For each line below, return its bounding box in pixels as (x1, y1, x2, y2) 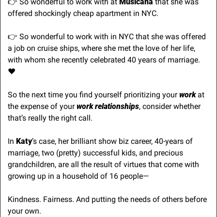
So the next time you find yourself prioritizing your (8, 90, 179, 99)
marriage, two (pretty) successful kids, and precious (8, 148, 183, 157)
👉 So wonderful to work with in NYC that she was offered (8, 31, 206, 41)
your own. (8, 206, 41, 216)
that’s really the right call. (8, 113, 93, 123)
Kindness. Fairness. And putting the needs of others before (8, 194, 207, 204)
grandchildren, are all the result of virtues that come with (8, 159, 199, 169)
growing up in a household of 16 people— (8, 171, 149, 181)
